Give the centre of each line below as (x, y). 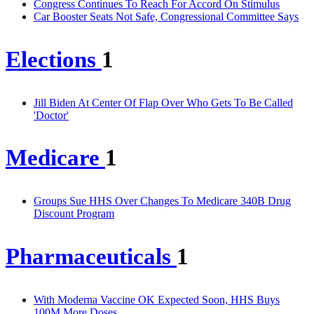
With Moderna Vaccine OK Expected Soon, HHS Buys (157, 299)
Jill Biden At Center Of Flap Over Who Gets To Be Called (163, 102)
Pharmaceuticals (91, 257)
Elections (54, 59)
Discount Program (74, 214)
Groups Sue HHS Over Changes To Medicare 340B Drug (162, 201)
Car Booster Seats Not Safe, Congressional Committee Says (166, 16)
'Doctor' (51, 115)
